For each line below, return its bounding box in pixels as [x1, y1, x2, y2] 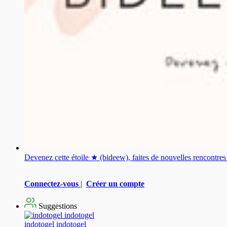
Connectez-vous [24, 179, 79, 188]
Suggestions [36, 201, 77, 210]
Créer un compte [86, 179, 144, 188]
